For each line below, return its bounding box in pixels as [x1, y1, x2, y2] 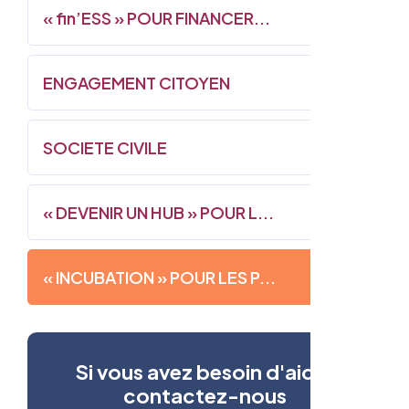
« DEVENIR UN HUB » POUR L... [43, 201, 274, 223]
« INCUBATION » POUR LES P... [43, 266, 276, 288]
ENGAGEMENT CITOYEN [43, 71, 230, 93]
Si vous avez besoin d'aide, [75, 358, 334, 384]
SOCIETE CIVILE [43, 136, 167, 158]
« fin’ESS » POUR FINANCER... [43, 6, 270, 28]
